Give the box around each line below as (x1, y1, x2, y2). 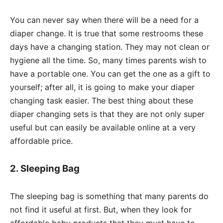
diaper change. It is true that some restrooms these (10, 28, 203, 38)
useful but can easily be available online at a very (10, 122, 196, 132)
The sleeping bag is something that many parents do (10, 191, 209, 201)
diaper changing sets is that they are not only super (10, 109, 205, 119)
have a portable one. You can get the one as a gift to (10, 68, 211, 79)
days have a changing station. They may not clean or (10, 41, 210, 52)
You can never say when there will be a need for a (10, 14, 199, 25)
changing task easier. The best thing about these (10, 95, 193, 106)
